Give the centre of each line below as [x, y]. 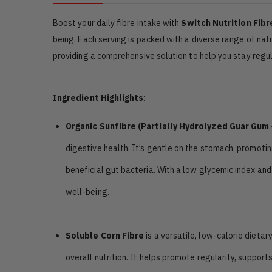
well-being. [87, 192]
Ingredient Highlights [98, 97]
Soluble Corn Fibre [105, 235]
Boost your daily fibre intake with [117, 23]
